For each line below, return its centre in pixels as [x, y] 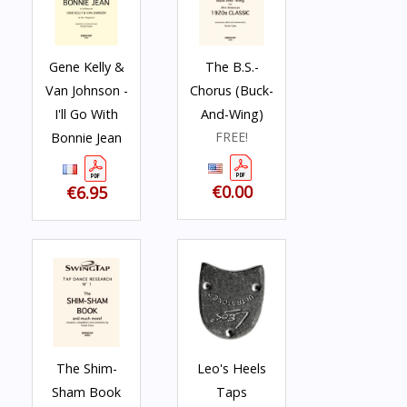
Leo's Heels [232, 369]
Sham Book [86, 392]
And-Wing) [232, 114]
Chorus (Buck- [232, 91]
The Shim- [86, 369]
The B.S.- [232, 67]
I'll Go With [86, 114]
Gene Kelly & [86, 67]
